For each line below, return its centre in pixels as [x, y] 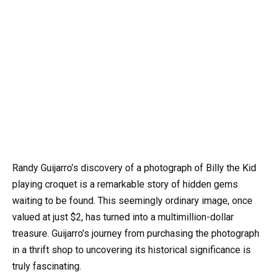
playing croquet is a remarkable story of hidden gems [125, 185]
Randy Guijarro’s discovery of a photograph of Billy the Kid [134, 168]
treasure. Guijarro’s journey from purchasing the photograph [136, 234]
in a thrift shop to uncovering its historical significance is [131, 250]
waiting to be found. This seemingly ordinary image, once [132, 201]
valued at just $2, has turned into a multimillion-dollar [123, 217]
